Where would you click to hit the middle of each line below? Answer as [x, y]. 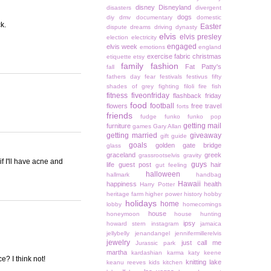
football [162, 106]
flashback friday [197, 96]
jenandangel [152, 233]
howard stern [126, 224]
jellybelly [118, 233]
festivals [171, 77]
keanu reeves [126, 263]
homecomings [202, 204]
